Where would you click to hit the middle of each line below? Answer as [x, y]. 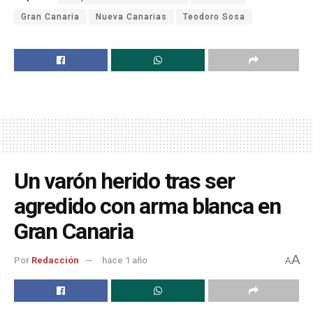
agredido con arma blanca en [147, 206]
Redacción [55, 261]
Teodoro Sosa [214, 16]
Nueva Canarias [131, 16]
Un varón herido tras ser [124, 181]
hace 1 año [125, 261]
